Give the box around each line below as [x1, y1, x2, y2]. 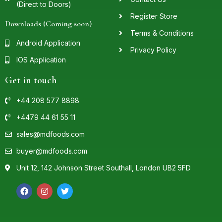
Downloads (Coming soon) [5, 19, 92, 29]
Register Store [130, 12, 177, 21]
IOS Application [16, 55, 66, 64]
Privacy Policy [130, 46, 176, 55]
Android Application [16, 39, 80, 48]
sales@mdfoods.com [16, 130, 85, 139]
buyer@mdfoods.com [16, 147, 87, 156]
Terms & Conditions [130, 29, 194, 38]
